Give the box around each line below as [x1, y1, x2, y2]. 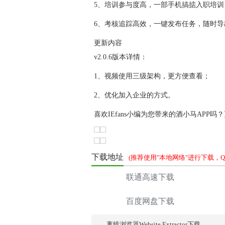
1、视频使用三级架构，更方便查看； [94, 72, 210, 80]
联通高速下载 [126, 173, 174, 181]
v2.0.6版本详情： [94, 53, 147, 61]
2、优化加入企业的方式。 [94, 91, 175, 99]
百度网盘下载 [126, 197, 174, 205]
